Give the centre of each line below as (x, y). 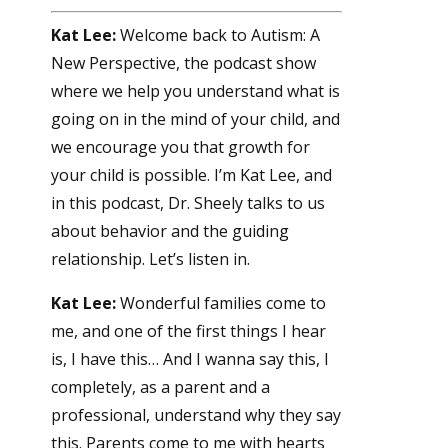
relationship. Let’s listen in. (150, 259)
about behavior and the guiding (169, 231)
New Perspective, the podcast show (183, 63)
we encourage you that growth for (180, 147)
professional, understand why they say (195, 415)
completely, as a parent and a (160, 387)
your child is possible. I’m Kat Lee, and (191, 175)
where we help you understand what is (195, 91)
